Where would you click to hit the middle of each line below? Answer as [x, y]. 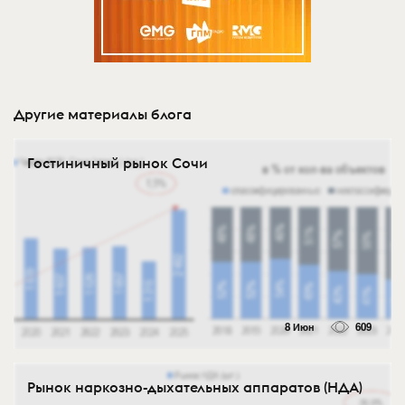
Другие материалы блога [103, 113]
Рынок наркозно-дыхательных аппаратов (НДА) [195, 387]
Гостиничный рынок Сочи [118, 162]
